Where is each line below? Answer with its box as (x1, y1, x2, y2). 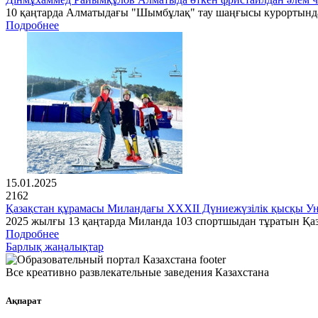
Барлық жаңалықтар (6, 241, 104, 253)
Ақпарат (6, 295, 41, 306)
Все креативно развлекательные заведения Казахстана (6, 266, 269, 279)
